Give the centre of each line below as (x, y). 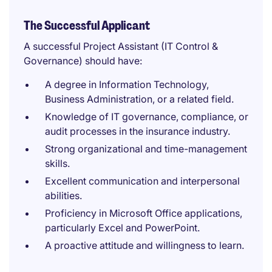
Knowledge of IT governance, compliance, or (147, 117)
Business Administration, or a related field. (139, 99)
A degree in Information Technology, (127, 84)
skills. (57, 163)
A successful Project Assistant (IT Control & (121, 46)
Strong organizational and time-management (146, 149)
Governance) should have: (83, 61)
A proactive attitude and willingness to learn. (144, 245)
